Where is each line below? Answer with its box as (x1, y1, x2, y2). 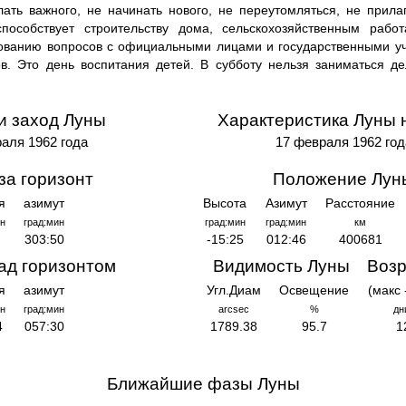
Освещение (279, 284, 350, 298)
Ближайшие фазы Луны (106, 373, 300, 393)
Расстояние (325, 196, 396, 210)
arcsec (218, 304, 250, 315)
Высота (203, 196, 247, 210)
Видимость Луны (212, 256, 350, 276)
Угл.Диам (207, 284, 262, 298)
